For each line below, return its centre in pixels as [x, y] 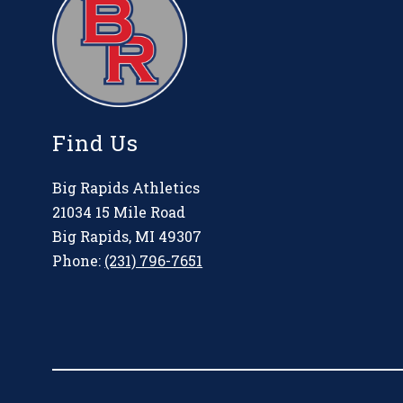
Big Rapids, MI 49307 [127, 237]
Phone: [79, 261]
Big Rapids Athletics [126, 188]
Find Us [96, 143]
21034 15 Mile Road [119, 212]
